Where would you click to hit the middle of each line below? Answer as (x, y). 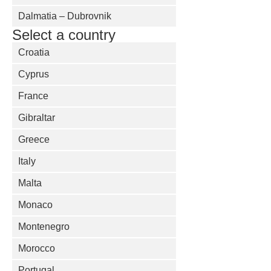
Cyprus (34, 74)
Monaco (35, 205)
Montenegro (44, 227)
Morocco (37, 248)
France (33, 96)
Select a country (64, 35)
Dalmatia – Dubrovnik (65, 16)
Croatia (34, 52)
